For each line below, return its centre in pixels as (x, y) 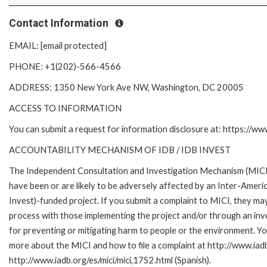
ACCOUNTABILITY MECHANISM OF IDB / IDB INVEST (120, 150)
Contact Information (60, 24)
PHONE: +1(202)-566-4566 (65, 67)
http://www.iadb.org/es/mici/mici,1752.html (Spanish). (110, 260)
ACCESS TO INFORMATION (65, 108)
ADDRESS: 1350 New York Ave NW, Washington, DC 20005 (126, 88)
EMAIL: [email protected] (58, 46)
